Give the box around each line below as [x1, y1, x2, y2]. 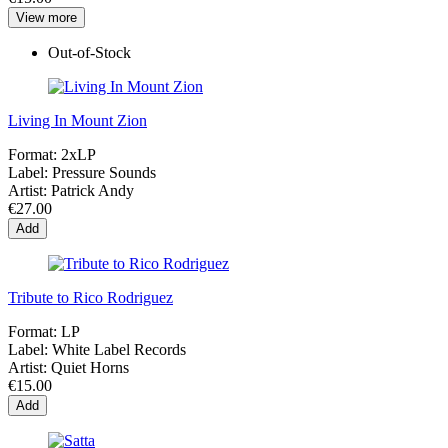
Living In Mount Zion [8, 112, 147, 130]
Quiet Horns [51, 359, 129, 377]
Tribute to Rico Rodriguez [8, 289, 173, 307]
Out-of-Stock [48, 44, 131, 62]
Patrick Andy [51, 182, 134, 200]
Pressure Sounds [52, 164, 156, 182]
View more [16, 10, 77, 26]
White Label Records [52, 341, 186, 359]
